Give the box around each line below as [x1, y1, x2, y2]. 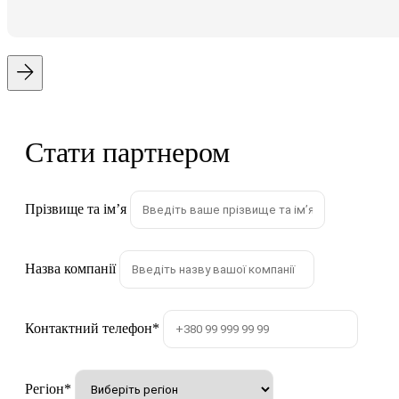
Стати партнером [25, 136, 230, 169]
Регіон [25, 381, 64, 397]
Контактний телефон [25, 321, 152, 337]
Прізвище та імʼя [25, 201, 126, 217]
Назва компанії [25, 261, 116, 277]
